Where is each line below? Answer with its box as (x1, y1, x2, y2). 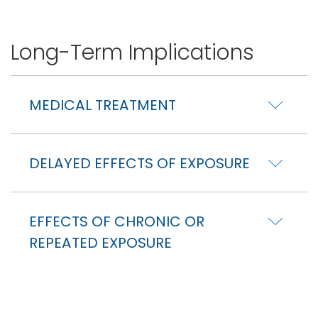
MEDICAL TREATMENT (29, 94, 176, 115)
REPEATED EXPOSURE (29, 232, 172, 253)
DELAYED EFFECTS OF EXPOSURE (29, 153, 250, 173)
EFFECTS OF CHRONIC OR (29, 211, 204, 231)
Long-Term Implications (11, 37, 254, 67)
